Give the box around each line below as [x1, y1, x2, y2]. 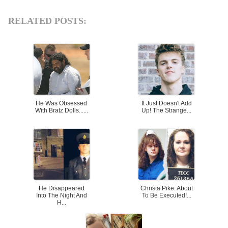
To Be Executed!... [141, 192, 191, 199]
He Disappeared [38, 185, 84, 192]
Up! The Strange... [141, 107, 192, 115]
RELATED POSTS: [8, 16, 87, 26]
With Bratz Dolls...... [35, 107, 88, 115]
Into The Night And [36, 192, 87, 199]
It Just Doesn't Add [141, 100, 192, 107]
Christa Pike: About [140, 185, 193, 192]
